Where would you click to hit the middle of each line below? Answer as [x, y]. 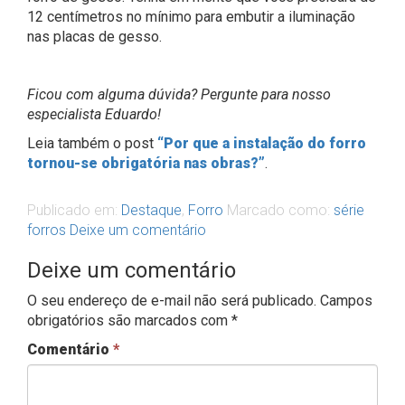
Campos [346, 301]
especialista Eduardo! [94, 115]
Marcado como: [280, 211]
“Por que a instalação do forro [262, 144]
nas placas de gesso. [94, 37]
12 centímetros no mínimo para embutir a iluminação [191, 17]
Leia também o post [92, 144]
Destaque [151, 211]
